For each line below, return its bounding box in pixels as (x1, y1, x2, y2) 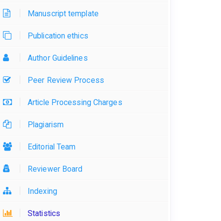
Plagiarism (28, 120, 64, 130)
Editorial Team (28, 142, 76, 152)
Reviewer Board (28, 164, 83, 174)
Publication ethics (28, 31, 88, 41)
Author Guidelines (28, 53, 88, 63)
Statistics (28, 209, 60, 219)
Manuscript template (28, 9, 99, 19)
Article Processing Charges (28, 98, 122, 108)
